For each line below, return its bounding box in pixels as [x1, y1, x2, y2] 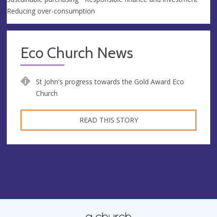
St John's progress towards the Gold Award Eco [35, 77, 184, 86]
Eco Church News [20, 43, 133, 62]
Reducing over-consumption [7, 6, 95, 15]
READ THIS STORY [79, 115, 138, 124]
